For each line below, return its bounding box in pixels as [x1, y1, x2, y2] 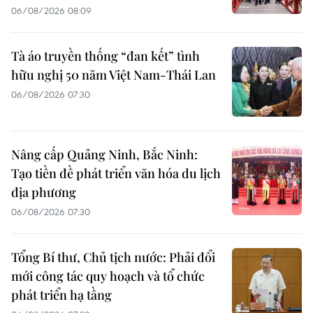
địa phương [11, 184, 76, 201]
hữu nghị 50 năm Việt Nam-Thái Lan [11, 66, 216, 84]
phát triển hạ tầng [11, 286, 112, 304]
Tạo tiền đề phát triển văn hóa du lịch [11, 165, 221, 182]
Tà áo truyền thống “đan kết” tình [11, 48, 200, 65]
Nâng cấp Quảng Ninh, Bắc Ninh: [11, 146, 198, 163]
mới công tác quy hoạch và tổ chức [11, 268, 205, 285]
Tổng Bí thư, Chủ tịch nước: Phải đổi [11, 249, 215, 266]
